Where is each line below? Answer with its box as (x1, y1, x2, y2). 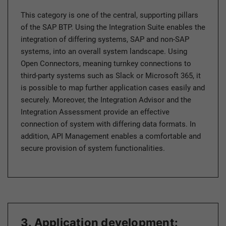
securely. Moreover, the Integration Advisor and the (21, 95, 191, 105)
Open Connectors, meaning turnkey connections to (21, 59, 191, 69)
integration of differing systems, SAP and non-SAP (21, 35, 189, 44)
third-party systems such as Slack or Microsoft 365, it (21, 71, 201, 81)
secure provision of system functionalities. (21, 144, 165, 153)
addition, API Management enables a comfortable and (21, 132, 201, 141)
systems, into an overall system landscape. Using (21, 47, 187, 56)
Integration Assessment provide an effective (21, 107, 169, 117)
